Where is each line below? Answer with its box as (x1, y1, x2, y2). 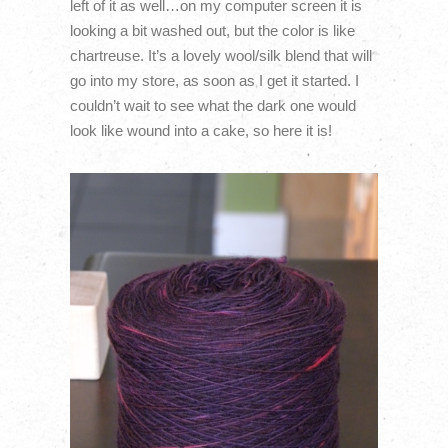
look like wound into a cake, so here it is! (69, 122, 332, 140)
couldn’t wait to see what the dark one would (69, 97, 356, 115)
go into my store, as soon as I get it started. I (69, 72, 359, 90)
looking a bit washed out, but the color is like (69, 22, 355, 40)
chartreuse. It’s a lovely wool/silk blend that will (69, 47, 372, 65)
